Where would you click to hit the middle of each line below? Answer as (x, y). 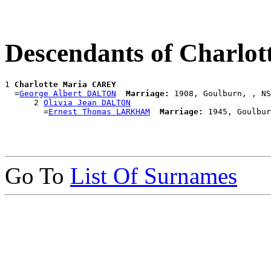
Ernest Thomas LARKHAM (99, 112)
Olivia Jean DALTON (87, 103)
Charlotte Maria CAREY (65, 85)
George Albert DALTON (68, 94)
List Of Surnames (154, 176)
